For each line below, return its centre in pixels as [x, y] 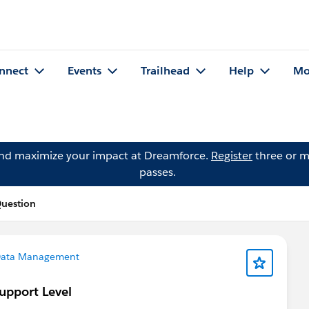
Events [84, 71]
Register [232, 156]
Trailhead [165, 71]
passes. [157, 172]
